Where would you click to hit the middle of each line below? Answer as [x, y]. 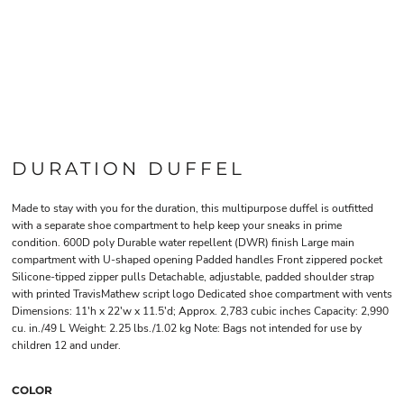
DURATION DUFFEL [129, 169]
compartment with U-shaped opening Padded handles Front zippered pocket [197, 260]
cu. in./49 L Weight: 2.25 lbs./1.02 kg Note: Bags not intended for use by [187, 328]
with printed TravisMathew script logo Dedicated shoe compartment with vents [202, 294]
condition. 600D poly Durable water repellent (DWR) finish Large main [183, 243]
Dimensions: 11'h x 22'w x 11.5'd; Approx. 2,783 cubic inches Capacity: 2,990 [200, 311]
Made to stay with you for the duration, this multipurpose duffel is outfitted [193, 208]
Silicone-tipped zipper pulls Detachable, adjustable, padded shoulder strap [193, 277]
